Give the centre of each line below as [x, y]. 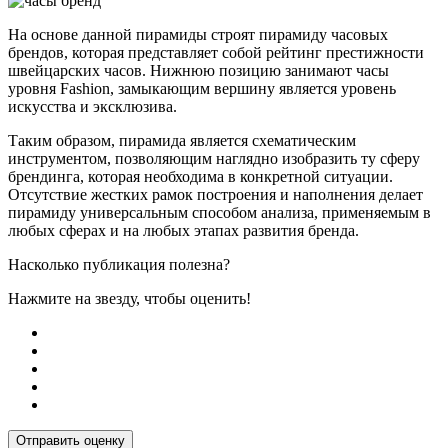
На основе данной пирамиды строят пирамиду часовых [198, 34]
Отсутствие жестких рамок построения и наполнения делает [215, 194]
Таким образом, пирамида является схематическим [182, 140]
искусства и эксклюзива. [92, 106]
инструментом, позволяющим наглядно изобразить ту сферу [214, 158]
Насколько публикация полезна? [119, 264]
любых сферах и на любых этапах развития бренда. [183, 230]
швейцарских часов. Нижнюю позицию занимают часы [198, 70]
